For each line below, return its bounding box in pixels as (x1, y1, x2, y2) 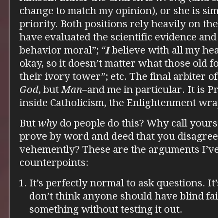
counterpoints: (19, 156, 89, 168)
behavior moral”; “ (19, 44, 106, 56)
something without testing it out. (29, 203, 182, 215)
